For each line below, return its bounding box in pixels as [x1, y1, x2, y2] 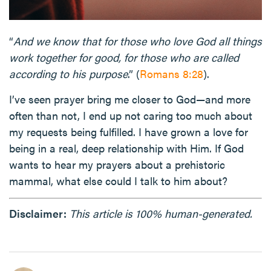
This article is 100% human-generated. [70, 206, 252, 221]
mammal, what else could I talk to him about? [9, 173, 227, 189]
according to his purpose [9, 66, 128, 82]
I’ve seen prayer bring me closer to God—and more [9, 91, 250, 107]
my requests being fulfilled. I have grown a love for [9, 124, 248, 140]
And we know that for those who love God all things [13, 33, 262, 49]
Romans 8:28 [140, 66, 203, 82]
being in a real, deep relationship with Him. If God [9, 140, 244, 156]
